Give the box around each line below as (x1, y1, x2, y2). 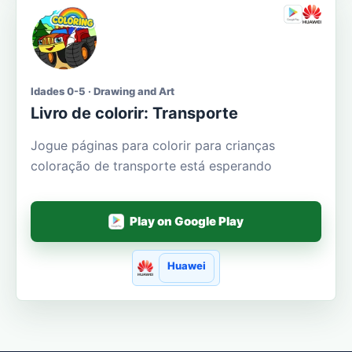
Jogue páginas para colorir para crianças (31, 137, 275, 153)
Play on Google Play (130, 214, 244, 229)
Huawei (167, 258, 207, 272)
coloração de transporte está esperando (31, 157, 272, 174)
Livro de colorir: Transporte (31, 103, 238, 123)
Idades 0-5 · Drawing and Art (31, 84, 174, 97)
